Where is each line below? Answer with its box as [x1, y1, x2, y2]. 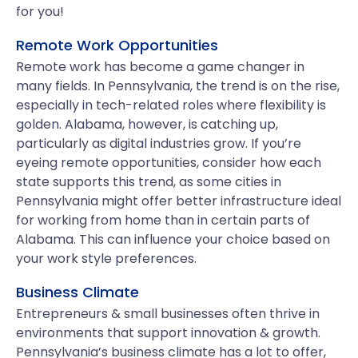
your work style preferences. [16, 249, 197, 268]
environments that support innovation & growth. [16, 324, 320, 342]
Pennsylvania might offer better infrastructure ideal [16, 192, 341, 210]
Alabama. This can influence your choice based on [16, 230, 330, 249]
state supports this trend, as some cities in [16, 173, 281, 191]
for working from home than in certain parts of [16, 211, 310, 229]
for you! [16, 2, 64, 21]
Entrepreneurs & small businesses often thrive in [16, 304, 320, 323]
